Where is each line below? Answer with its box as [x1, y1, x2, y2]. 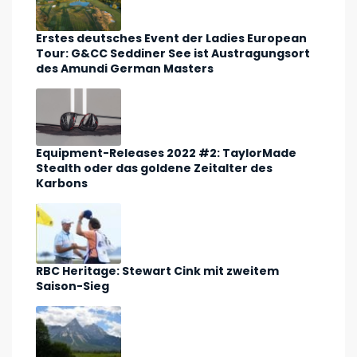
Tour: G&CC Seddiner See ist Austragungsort [36, 45, 310, 62]
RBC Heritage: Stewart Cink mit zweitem [36, 262, 279, 279]
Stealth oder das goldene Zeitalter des [36, 159, 273, 176]
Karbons [36, 175, 88, 191]
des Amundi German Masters [36, 61, 216, 77]
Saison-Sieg [36, 277, 109, 294]
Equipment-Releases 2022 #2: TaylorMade [36, 144, 296, 161]
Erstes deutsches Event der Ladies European [36, 30, 307, 47]
